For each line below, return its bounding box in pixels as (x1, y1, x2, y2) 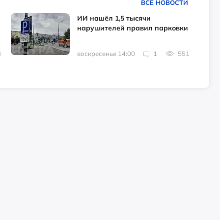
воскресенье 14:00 (77, 50, 136, 58)
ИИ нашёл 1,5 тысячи (77, 14, 151, 23)
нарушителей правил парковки (77, 24, 189, 33)
